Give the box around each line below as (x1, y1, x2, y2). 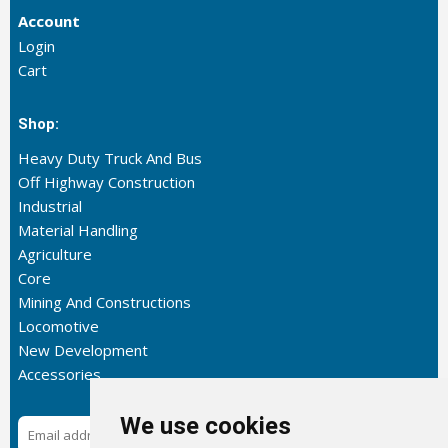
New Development (17, 340, 148, 361)
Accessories (17, 364, 101, 385)
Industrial (17, 196, 82, 217)
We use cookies (119, 412, 291, 440)
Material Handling (17, 220, 138, 241)
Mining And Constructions (17, 292, 191, 313)
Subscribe (282, 426, 344, 445)
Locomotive (17, 316, 99, 337)
